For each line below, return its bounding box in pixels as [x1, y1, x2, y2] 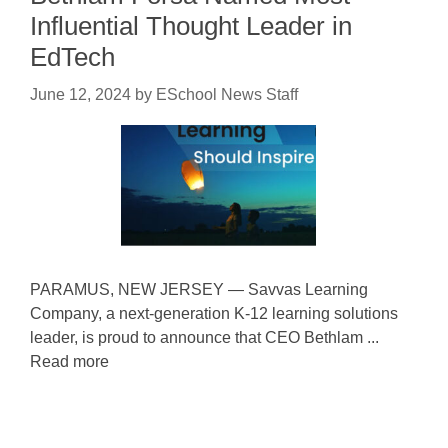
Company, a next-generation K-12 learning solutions [30, 305, 398, 322]
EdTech [30, 42, 115, 72]
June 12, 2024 [30, 86, 131, 103]
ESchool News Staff [156, 86, 298, 103]
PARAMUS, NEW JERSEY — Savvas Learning [30, 281, 368, 298]
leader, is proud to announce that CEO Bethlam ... [30, 329, 379, 346]
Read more [30, 353, 109, 370]
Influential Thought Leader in [30, 11, 352, 41]
